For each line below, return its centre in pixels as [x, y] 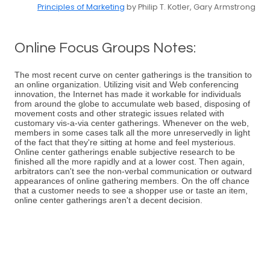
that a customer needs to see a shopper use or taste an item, [131, 190]
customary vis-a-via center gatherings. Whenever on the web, [132, 123]
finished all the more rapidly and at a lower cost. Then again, [130, 162]
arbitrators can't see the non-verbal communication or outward [133, 171]
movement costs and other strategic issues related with [119, 113]
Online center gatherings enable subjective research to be [125, 152]
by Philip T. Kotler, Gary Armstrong [190, 7]
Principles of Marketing [81, 7]
